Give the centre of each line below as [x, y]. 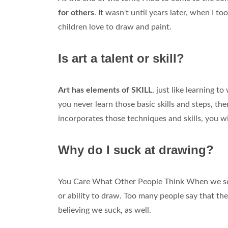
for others [76, 13]
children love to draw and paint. [115, 27]
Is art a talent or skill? [121, 59]
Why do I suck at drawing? [136, 150]
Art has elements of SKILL [105, 90]
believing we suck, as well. [105, 210]
